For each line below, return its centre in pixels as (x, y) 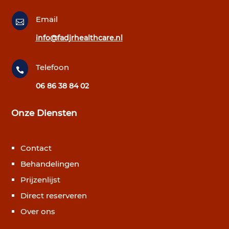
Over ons (38, 212)
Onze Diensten (44, 113)
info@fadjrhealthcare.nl (79, 38)
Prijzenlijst (41, 180)
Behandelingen (50, 164)
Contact (36, 148)
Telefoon (52, 67)
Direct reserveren (54, 196)
